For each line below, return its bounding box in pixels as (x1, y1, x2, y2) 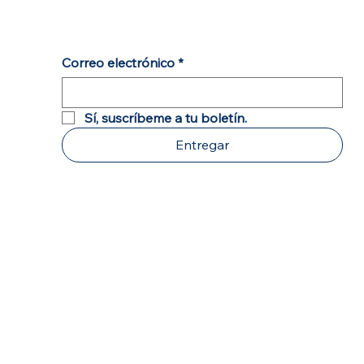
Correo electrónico (62, 54, 175, 71)
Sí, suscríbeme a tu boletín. (84, 109, 248, 126)
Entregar (175, 136, 230, 153)
